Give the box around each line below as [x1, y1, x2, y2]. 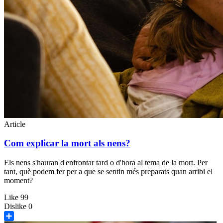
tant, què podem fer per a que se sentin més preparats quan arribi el [4, 167, 213, 176]
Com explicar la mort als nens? [4, 138, 130, 149]
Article [4, 119, 25, 128]
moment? [4, 176, 33, 185]
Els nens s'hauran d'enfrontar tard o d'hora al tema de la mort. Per [4, 158, 208, 167]
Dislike [4, 202, 26, 211]
